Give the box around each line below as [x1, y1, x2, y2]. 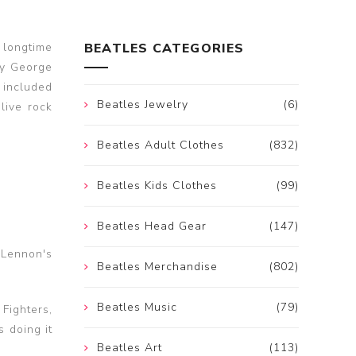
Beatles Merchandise [97, 259, 218, 275]
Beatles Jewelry [97, 97, 188, 113]
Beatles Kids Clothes [97, 178, 217, 194]
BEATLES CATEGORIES [84, 40, 245, 58]
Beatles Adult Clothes [97, 137, 224, 153]
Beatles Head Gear [97, 219, 207, 234]
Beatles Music [97, 300, 177, 315]
